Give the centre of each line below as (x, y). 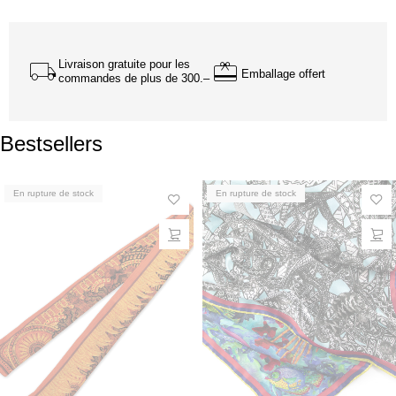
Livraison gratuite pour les (124, 64)
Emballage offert (283, 73)
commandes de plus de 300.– (134, 78)
